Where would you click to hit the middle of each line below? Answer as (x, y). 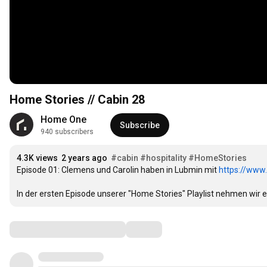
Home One (63, 120)
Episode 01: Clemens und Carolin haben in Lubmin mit (118, 170)
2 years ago (84, 158)
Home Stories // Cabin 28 (77, 100)
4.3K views (37, 158)
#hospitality (163, 158)
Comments (39, 229)
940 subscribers (67, 132)
